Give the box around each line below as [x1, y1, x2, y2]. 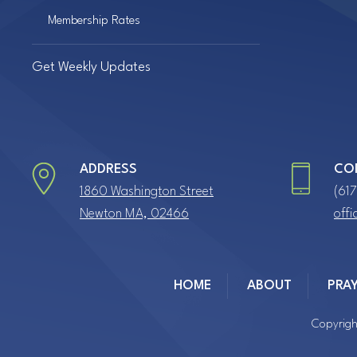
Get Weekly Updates [32, 61, 151, 74]
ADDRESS [80, 163, 137, 176]
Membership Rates [48, 15, 140, 27]
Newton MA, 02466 [80, 207, 189, 221]
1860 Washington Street [80, 185, 214, 198]
